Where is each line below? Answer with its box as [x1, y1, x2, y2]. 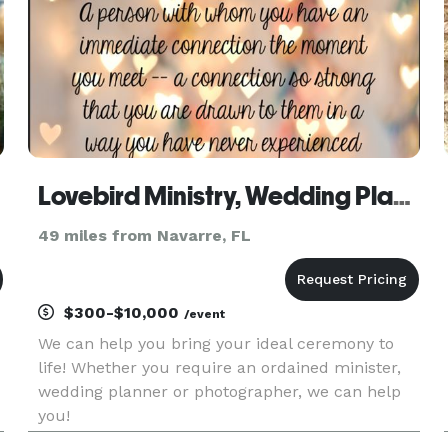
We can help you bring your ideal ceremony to [37, 334, 394, 353]
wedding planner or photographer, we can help [37, 382, 401, 401]
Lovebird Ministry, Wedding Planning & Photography [392, 181, 411, 211]
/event [183, 307, 225, 321]
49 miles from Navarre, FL [37, 226, 251, 245]
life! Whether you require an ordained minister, [37, 358, 401, 377]
